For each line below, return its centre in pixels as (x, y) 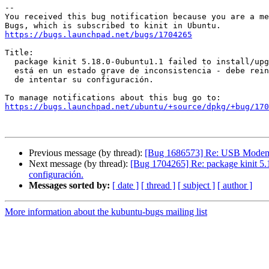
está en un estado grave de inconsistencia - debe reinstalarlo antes (10, 71)
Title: (19, 53)
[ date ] (125, 186)
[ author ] (235, 186)
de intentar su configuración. (10, 80)
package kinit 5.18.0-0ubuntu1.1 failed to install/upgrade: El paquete (10, 62)
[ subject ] (196, 186)
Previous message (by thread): (87, 153)
